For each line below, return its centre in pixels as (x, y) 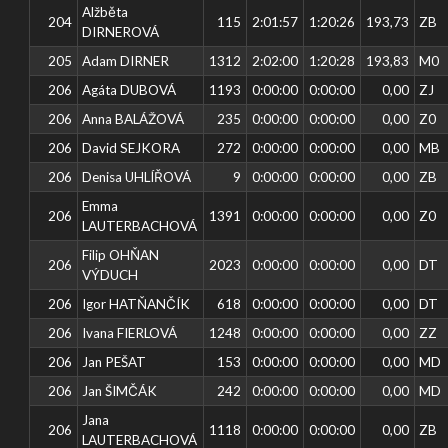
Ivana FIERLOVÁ (130, 332)
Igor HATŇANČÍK (136, 303)
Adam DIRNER (126, 60)
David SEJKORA (131, 147)
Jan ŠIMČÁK (120, 390)
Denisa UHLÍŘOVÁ (137, 176)
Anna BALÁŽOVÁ (133, 118)
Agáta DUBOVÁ (129, 89)
